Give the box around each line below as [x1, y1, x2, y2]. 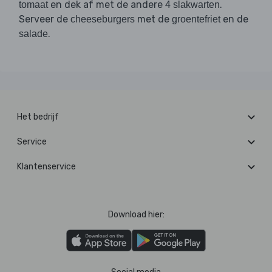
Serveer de [19, 13, 70, 25]
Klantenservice [17, 161, 76, 172]
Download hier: [107, 209, 165, 220]
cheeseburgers [70, 14, 135, 25]
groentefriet [172, 14, 220, 25]
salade [19, 29, 48, 39]
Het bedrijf [17, 112, 59, 123]
